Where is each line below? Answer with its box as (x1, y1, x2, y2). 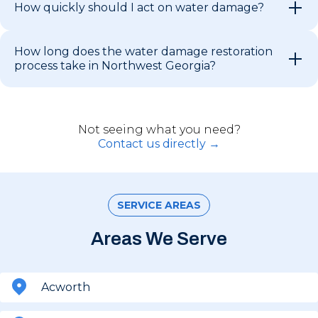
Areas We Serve (91, 228, 227, 248)
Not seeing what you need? (77, 122, 241, 136)
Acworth (41, 280, 90, 294)
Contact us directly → (98, 136, 220, 150)
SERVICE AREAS (117, 198, 201, 212)
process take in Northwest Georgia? (14, 58, 216, 72)
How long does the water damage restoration (14, 44, 273, 58)
